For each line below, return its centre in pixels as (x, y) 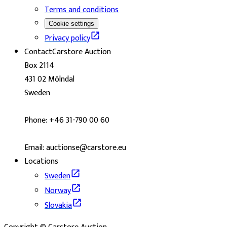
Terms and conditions (82, 10)
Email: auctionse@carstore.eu (75, 147)
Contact (38, 52)
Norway (58, 191)
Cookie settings (71, 23)
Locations (41, 161)
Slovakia (58, 205)
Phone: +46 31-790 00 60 (67, 120)
